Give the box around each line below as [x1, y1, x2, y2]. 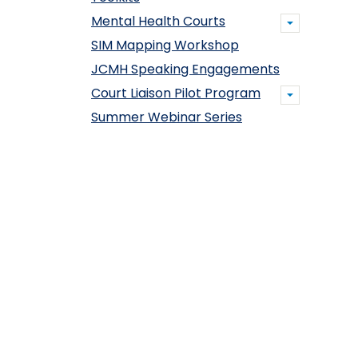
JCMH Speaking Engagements [91, 60, 280, 78]
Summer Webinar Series [91, 108, 242, 126]
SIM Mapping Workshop [91, 36, 239, 54]
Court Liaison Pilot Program [91, 84, 261, 102]
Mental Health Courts [91, 12, 225, 30]
